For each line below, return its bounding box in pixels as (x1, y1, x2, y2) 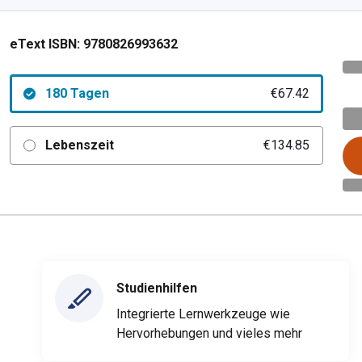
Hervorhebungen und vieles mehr (116, 325, 302, 341)
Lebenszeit (44, 137, 114, 153)
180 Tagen (44, 86, 109, 101)
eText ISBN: (10, 36, 80, 52)
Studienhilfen (116, 280, 197, 296)
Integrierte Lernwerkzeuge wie (116, 305, 290, 322)
